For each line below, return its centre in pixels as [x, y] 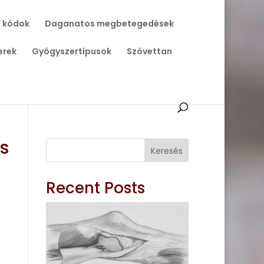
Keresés [166, 151]
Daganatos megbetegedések [109, 24]
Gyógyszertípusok [71, 51]
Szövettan [149, 51]
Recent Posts [96, 188]
